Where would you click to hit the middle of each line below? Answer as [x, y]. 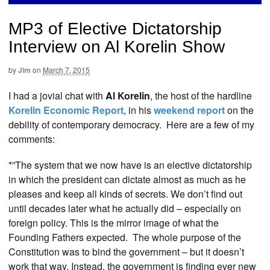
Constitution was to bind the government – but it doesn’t [126, 252]
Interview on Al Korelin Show [117, 47]
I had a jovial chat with [57, 95]
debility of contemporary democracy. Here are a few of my [131, 124]
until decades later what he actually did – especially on [125, 209]
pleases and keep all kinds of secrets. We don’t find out [125, 194]
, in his [139, 110]
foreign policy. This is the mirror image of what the [114, 223]
